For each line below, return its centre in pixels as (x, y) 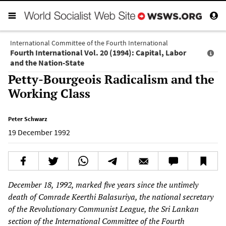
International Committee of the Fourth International (89, 43)
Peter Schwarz (28, 119)
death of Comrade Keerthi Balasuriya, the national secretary (111, 196)
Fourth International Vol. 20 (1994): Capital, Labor (98, 52)
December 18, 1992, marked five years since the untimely (103, 184)
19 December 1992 (39, 132)
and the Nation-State (47, 62)
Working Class (49, 93)
